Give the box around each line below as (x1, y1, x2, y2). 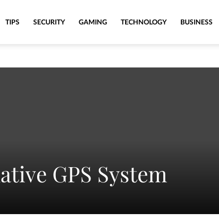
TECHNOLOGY (121, 18, 167, 26)
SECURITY (33, 18, 65, 26)
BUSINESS (180, 18, 213, 26)
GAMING (79, 18, 107, 26)
